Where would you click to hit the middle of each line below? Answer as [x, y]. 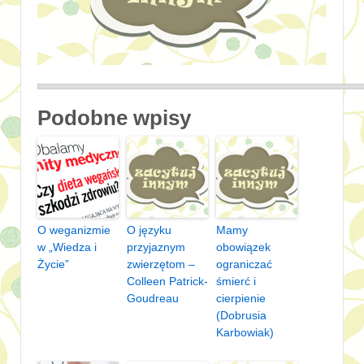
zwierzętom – [161, 264]
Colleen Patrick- [167, 282]
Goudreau [153, 299]
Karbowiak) [245, 333]
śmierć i [236, 282]
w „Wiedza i [67, 247]
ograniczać [244, 264]
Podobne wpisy [114, 118]
